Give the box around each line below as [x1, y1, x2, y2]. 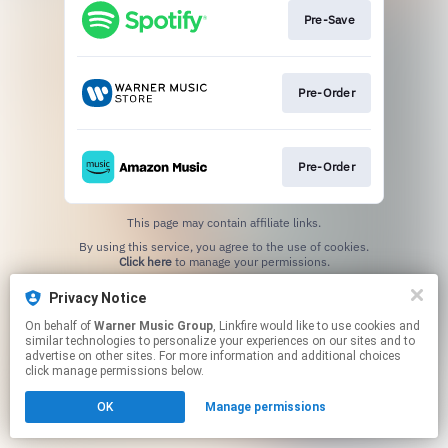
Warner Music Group [94, 319, 213, 333]
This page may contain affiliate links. [127, 214, 321, 230]
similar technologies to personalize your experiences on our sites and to [25, 334, 415, 348]
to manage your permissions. [171, 253, 330, 269]
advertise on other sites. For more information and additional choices [25, 349, 401, 363]
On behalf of [25, 319, 94, 333]
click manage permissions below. [25, 364, 204, 378]
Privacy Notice [49, 290, 146, 306]
